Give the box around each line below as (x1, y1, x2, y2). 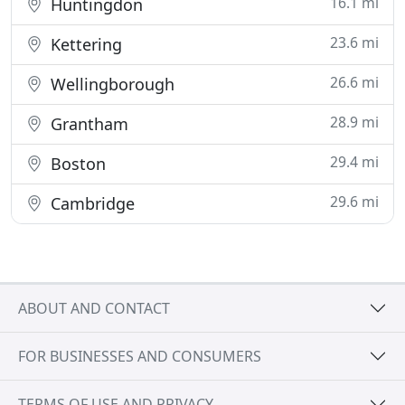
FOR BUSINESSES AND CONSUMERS (18, 345, 261, 366)
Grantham (46, 113, 128, 135)
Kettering (46, 33, 122, 55)
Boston (46, 153, 106, 174)
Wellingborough (46, 73, 174, 95)
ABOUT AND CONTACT (18, 297, 170, 318)
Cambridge (46, 193, 135, 214)
